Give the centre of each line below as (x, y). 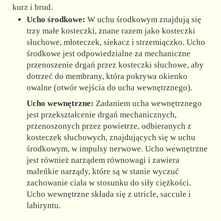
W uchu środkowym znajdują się (144, 20)
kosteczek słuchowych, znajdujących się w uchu (111, 137)
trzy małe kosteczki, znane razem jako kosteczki (111, 31)
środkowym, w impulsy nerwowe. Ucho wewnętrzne (117, 148)
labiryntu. (44, 205)
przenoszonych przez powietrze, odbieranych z (109, 126)
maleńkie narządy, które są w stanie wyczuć (103, 171)
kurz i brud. (32, 7)
